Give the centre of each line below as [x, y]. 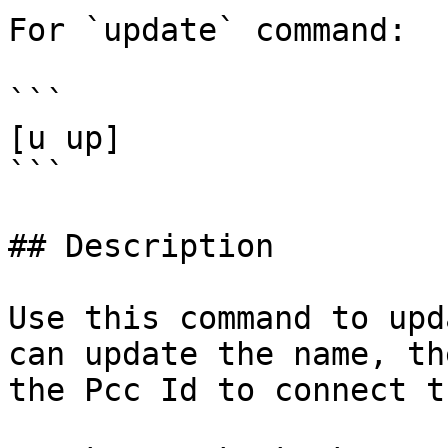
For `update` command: [207, 30]
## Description [141, 246]
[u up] [65, 138]
